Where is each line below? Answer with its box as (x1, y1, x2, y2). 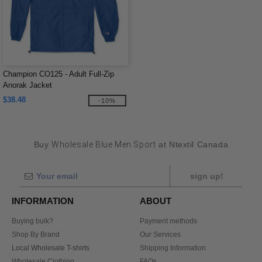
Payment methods (140, 217, 197, 225)
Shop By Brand (12, 230, 60, 239)
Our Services (140, 230, 181, 239)
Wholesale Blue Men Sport (51, 140, 156, 149)
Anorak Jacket (3, 81, 52, 89)
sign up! (189, 171, 223, 181)
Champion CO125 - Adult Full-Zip (3, 70, 114, 78)
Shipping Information (140, 244, 206, 252)
